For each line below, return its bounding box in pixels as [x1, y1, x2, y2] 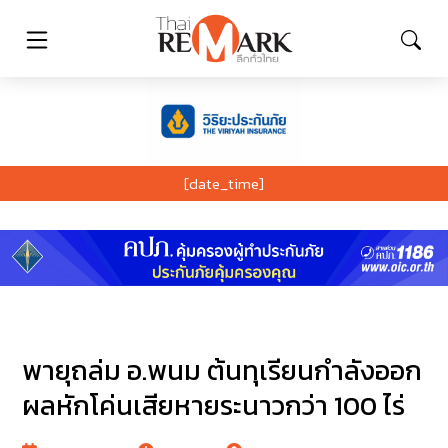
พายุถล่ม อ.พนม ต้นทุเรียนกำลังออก [22, 350, 423, 392]
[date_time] [184, 171, 264, 195]
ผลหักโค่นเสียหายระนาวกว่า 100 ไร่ [22, 385, 406, 427]
